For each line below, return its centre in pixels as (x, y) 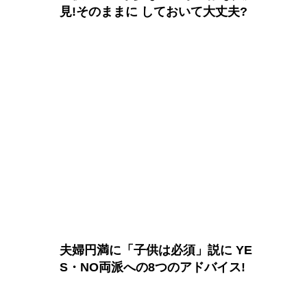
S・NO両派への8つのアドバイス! (152, 267)
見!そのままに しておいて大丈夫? (153, 12)
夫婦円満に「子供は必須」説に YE (156, 250)
